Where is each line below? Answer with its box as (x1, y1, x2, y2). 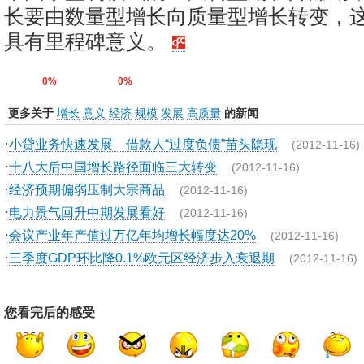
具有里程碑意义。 (4, 30, 172, 53)
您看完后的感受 (4, 305, 95, 319)
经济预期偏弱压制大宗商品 (9, 182, 165, 197)
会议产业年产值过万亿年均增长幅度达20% (9, 227, 256, 242)
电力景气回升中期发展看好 (9, 205, 165, 219)
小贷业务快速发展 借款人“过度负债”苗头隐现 (9, 136, 277, 151)
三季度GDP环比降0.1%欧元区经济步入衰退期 (9, 250, 275, 265)
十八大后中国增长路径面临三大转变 (9, 159, 217, 174)
